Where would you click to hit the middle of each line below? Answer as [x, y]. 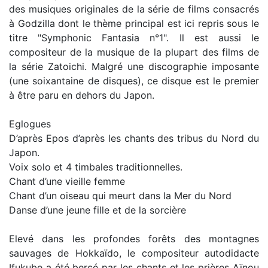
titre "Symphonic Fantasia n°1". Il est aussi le [134, 38]
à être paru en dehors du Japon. [82, 95]
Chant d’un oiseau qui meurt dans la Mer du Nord [120, 196]
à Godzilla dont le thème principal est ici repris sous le [134, 23]
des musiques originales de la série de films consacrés [134, 9]
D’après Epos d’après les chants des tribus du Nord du [134, 138]
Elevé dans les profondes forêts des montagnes [134, 239]
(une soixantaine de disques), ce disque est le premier [134, 81]
